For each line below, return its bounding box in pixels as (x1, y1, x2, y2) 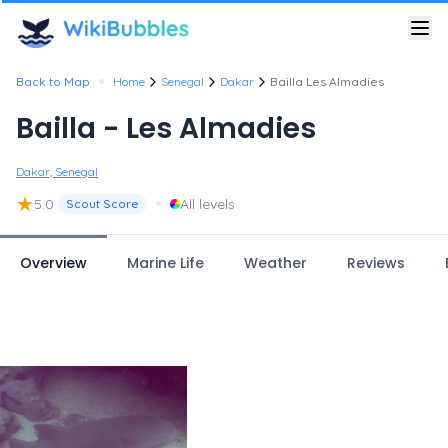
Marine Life (127, 253, 204, 273)
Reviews (347, 253, 405, 273)
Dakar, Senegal (16, 164, 98, 179)
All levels (180, 195, 235, 213)
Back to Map (16, 74, 90, 89)
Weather (244, 253, 307, 273)
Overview (20, 253, 87, 273)
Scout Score (66, 196, 139, 211)
